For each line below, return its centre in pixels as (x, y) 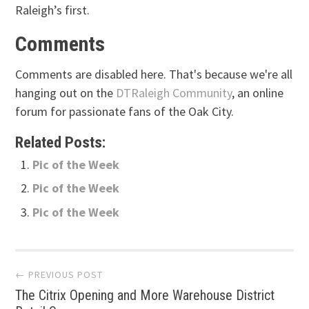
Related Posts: (61, 142)
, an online (258, 92)
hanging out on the (66, 92)
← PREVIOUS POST (59, 274)
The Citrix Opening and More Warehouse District (145, 295)
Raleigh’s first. (53, 10)
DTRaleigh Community (174, 92)
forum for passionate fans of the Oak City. (125, 111)
